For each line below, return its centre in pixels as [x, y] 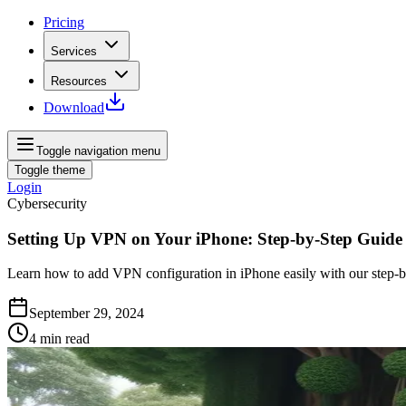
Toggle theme [50, 170]
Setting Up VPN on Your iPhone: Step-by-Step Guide [205, 238]
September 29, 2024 [87, 314]
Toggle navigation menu [98, 151]
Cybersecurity [47, 203]
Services [74, 51]
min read [65, 339]
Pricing [64, 22]
